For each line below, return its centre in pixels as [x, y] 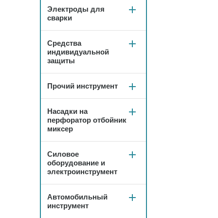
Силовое [63, 154]
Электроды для [76, 9]
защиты [61, 61]
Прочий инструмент [82, 86]
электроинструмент [82, 172]
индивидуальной [78, 52]
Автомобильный [77, 197]
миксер [60, 129]
